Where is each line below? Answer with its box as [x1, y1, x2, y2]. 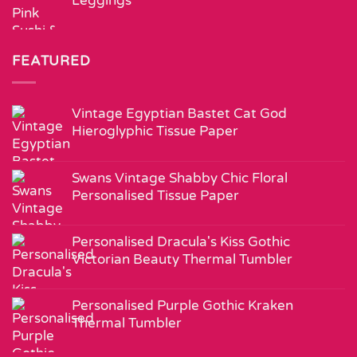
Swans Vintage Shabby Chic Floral [72, 170, 288, 187]
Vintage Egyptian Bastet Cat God [72, 105, 287, 123]
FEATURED [12, 53, 91, 70]
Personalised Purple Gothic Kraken [72, 297, 293, 315]
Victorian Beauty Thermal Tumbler [72, 251, 292, 269]
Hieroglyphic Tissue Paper [72, 123, 238, 140]
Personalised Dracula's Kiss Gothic [72, 233, 290, 251]
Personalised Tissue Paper [72, 187, 239, 205]
